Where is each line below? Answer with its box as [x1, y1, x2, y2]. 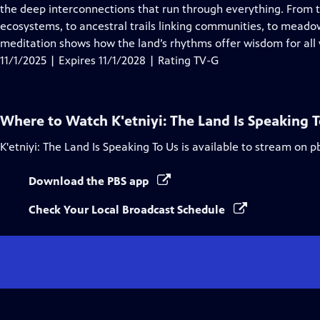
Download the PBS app [29, 174, 151, 188]
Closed [91, 1, 125, 15]
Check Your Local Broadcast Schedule [29, 203, 228, 216]
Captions [91, 19, 136, 32]
